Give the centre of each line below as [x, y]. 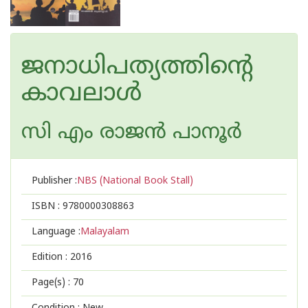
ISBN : [47, 207]
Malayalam [105, 232]
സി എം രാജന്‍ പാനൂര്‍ [132, 133]
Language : [56, 232]
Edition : [51, 257]
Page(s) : [52, 283]
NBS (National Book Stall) [135, 181]
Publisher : [54, 181]
